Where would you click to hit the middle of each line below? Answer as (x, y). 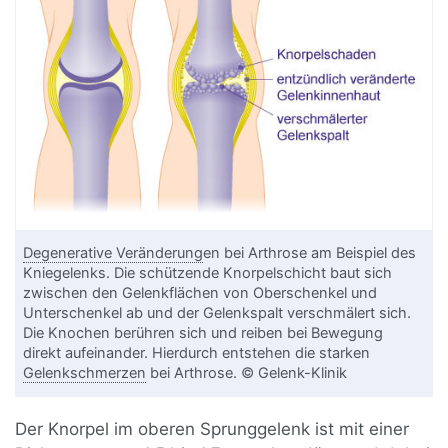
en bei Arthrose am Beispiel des (310, 253)
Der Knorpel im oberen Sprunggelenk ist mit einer (212, 429)
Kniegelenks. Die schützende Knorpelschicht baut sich (208, 273)
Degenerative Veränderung (113, 253)
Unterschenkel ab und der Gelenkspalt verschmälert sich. (217, 313)
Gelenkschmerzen (85, 373)
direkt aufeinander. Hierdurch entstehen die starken (197, 353)
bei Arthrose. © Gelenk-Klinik (247, 373)
